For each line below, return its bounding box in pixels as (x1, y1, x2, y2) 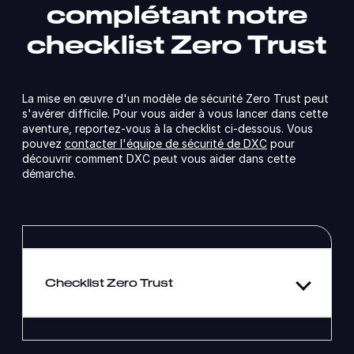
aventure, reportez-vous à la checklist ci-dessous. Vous (22, 121, 313, 135)
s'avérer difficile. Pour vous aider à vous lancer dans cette (22, 106, 328, 120)
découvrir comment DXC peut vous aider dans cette (22, 151, 296, 165)
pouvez (22, 136, 65, 150)
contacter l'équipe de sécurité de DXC (65, 136, 267, 150)
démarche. (22, 166, 76, 180)
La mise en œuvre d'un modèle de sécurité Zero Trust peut (22, 91, 329, 105)
